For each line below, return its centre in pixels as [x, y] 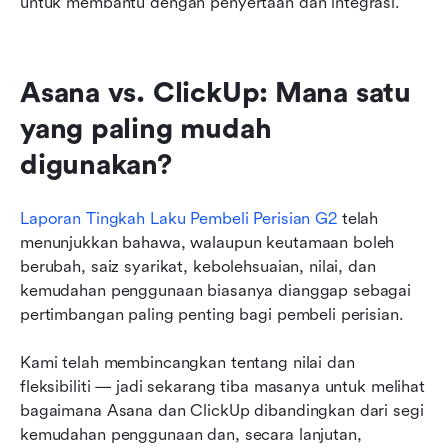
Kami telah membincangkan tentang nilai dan [187, 363]
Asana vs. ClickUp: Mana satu [215, 93]
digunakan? [96, 165]
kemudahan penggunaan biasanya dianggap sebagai [216, 291]
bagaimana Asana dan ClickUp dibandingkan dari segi [222, 411]
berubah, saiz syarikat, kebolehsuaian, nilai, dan [198, 267]
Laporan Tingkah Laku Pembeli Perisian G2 [178, 219]
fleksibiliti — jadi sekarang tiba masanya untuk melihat [222, 387]
